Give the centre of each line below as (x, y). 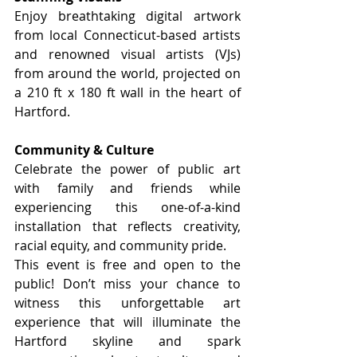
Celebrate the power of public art (127, 169)
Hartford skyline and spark (127, 341)
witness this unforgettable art (127, 302)
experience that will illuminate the (127, 322)
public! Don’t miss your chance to (127, 283)
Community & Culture (84, 149)
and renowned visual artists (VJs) (127, 54)
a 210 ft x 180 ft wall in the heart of (127, 92)
